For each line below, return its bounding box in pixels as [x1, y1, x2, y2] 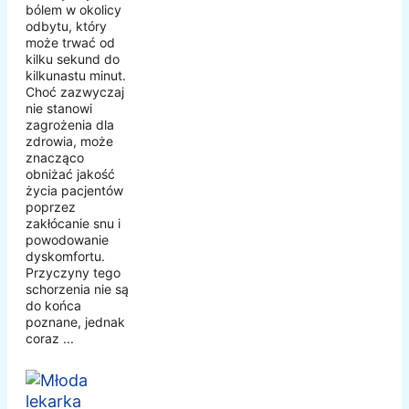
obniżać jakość [26, 166, 115, 183]
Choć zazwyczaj [26, 84, 124, 100]
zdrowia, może [26, 133, 113, 150]
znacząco [26, 150, 84, 166]
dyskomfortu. [26, 248, 105, 265]
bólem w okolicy [26, 2, 121, 18]
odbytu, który [26, 18, 107, 35]
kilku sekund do [26, 51, 120, 68]
